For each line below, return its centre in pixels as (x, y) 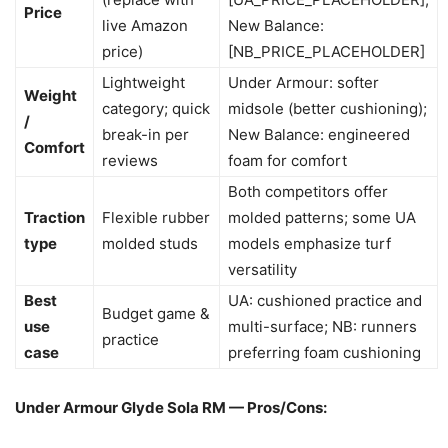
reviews (130, 160)
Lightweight (143, 82)
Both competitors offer (308, 191)
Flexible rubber (156, 217)
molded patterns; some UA (322, 217)
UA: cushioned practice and (325, 300)
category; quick (156, 108)
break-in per (145, 134)
